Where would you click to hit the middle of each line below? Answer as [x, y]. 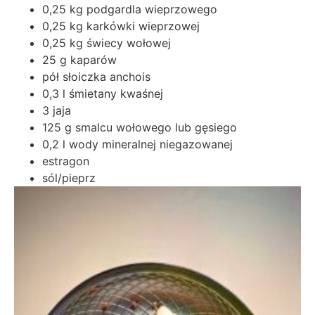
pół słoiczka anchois [96, 77]
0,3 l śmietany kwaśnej [103, 94]
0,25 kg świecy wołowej [107, 43]
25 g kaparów [79, 60]
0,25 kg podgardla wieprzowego [130, 9]
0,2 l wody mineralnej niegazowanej [137, 144]
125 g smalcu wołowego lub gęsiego [140, 128]
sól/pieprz [69, 178]
